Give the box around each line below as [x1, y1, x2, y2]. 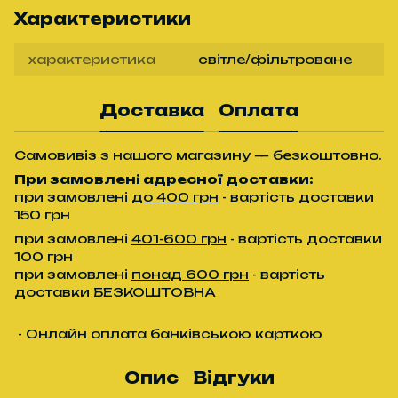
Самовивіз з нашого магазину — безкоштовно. [14, 147, 382, 163]
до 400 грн [131, 188, 219, 204]
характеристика [28, 51, 155, 67]
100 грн [14, 248, 73, 264]
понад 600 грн [131, 266, 249, 282]
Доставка [99, 100, 204, 121]
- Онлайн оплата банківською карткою [14, 325, 322, 341]
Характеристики [14, 8, 191, 28]
